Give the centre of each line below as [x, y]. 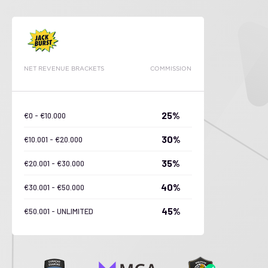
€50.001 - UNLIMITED [59, 211]
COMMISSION [171, 68]
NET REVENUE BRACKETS [64, 68]
